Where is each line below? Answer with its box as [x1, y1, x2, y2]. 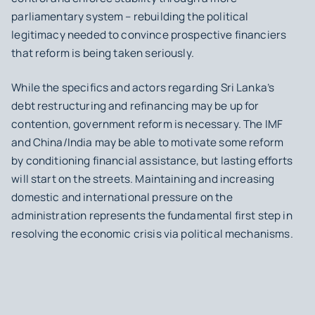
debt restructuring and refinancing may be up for [11, 98, 259, 113]
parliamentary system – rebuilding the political [11, 8, 249, 24]
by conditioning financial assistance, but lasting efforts [11, 153, 293, 168]
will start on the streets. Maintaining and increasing [11, 171, 275, 186]
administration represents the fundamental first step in [11, 207, 292, 223]
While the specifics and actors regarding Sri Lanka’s [11, 79, 275, 95]
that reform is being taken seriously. [11, 45, 194, 60]
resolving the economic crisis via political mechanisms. [11, 226, 293, 241]
